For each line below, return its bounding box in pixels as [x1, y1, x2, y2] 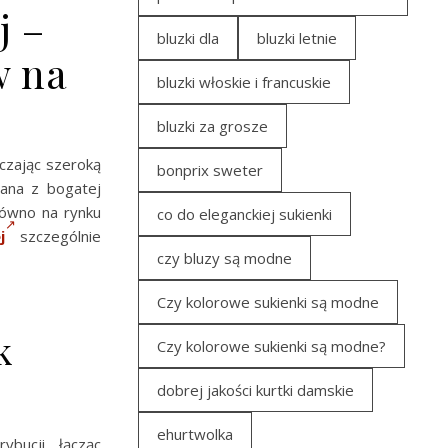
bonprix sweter [157, 160, 263, 180]
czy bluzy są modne [157, 248, 292, 268]
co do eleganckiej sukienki [157, 204, 332, 224]
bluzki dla [157, 28, 219, 48]
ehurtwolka [157, 424, 233, 444]
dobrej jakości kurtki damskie [157, 380, 354, 400]
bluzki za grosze [157, 116, 268, 136]
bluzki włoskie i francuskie [157, 72, 331, 92]
